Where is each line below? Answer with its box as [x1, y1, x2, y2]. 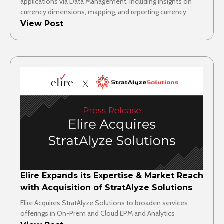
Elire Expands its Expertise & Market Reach [20, 170, 203, 180]
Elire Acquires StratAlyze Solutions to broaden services [20, 198, 188, 207]
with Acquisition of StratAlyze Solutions [20, 182, 192, 192]
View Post [20, 19, 63, 29]
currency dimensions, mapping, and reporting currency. [20, 7, 188, 17]
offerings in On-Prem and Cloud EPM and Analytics [20, 208, 175, 218]
